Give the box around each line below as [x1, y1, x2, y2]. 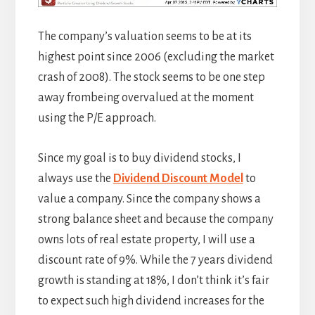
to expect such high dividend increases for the [37, 294, 264, 307]
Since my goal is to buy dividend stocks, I [37, 151, 241, 165]
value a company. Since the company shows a [37, 192, 261, 205]
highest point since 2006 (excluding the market [37, 50, 274, 63]
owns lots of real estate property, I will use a [37, 233, 255, 246]
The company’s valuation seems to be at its [37, 30, 252, 43]
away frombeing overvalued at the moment [37, 91, 254, 104]
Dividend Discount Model [112, 172, 243, 185]
